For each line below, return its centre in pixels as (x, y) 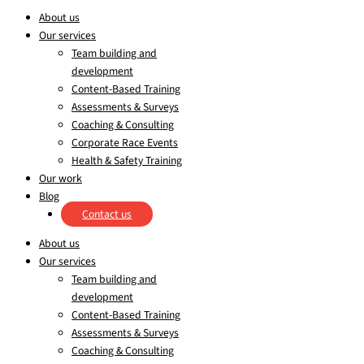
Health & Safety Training (127, 161)
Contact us (107, 214)
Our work (61, 179)
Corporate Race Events (125, 143)
